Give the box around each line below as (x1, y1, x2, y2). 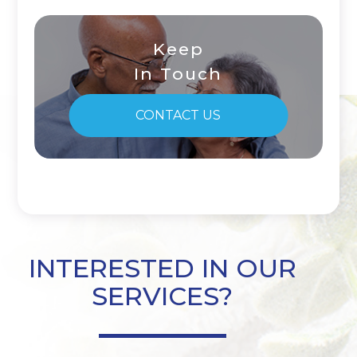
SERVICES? (92, 280, 233, 312)
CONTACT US (135, 108, 222, 124)
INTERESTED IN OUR (28, 253, 296, 284)
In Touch (134, 64, 223, 84)
